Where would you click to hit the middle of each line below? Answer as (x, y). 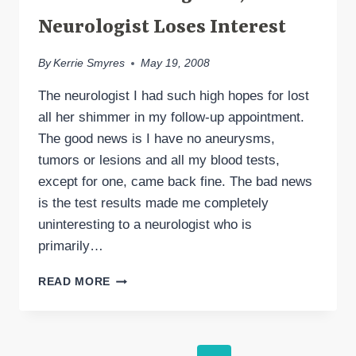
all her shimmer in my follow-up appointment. (171, 118)
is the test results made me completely (153, 203)
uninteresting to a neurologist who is (145, 225)
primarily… (71, 246)
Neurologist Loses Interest (162, 27)
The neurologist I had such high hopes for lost (174, 96)
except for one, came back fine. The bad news (175, 182)
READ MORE (75, 282)
